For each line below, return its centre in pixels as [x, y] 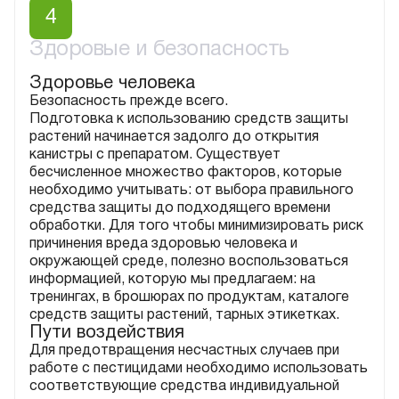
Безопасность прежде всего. [129, 101]
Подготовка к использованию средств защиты [189, 119]
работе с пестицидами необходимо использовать [199, 368]
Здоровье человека [112, 83]
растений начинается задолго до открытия [174, 137]
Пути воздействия [107, 333]
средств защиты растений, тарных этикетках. [184, 315]
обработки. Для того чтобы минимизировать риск [196, 226]
